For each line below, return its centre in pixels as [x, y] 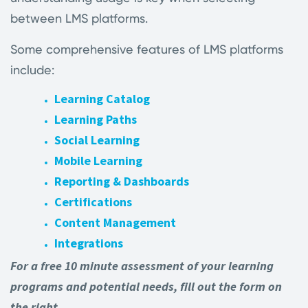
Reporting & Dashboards [122, 181]
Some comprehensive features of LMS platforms [147, 49]
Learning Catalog [102, 99]
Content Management [115, 222]
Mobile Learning [98, 161]
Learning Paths [96, 119]
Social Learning [97, 140]
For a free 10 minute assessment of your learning [142, 266]
